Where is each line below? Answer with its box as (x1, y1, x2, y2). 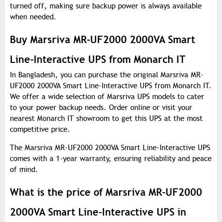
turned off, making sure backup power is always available (10, 1, 202, 11)
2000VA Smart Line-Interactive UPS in (10, 206, 186, 219)
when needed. (10, 12, 56, 22)
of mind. (10, 165, 38, 174)
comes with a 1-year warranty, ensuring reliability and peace (10, 154, 212, 164)
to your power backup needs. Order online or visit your (10, 103, 192, 112)
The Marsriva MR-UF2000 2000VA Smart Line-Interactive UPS (10, 143, 210, 153)
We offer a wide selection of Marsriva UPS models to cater (10, 92, 204, 102)
